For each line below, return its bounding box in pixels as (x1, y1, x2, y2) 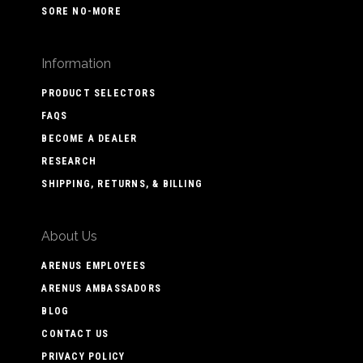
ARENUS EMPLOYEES (41, 259, 147, 271)
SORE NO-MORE (41, 5, 122, 17)
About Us (41, 228, 98, 244)
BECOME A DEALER (41, 132, 138, 144)
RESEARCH (41, 155, 96, 167)
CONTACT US (41, 327, 109, 340)
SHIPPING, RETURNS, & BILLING (41, 177, 203, 190)
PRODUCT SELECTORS (41, 87, 156, 99)
